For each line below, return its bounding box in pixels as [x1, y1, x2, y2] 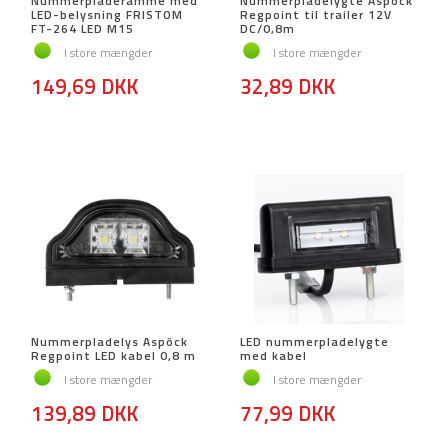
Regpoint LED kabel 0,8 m [31, 346, 196, 366]
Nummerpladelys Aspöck [31, 332, 188, 352]
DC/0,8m [240, 19, 295, 39]
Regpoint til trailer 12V [240, 5, 392, 25]
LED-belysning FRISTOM [31, 5, 183, 25]
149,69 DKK [31, 70, 138, 103]
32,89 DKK [240, 70, 335, 103]
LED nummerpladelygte [240, 332, 389, 352]
